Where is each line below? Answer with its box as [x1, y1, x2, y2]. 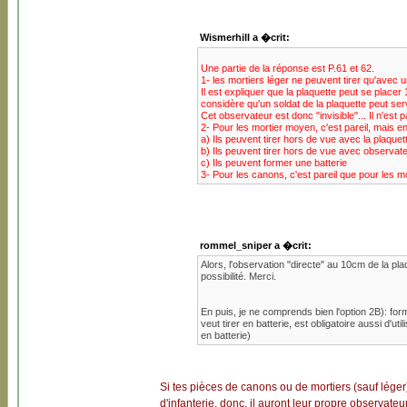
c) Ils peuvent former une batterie [200, 157, 347, 168]
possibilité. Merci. [200, 271, 276, 282]
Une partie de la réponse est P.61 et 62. [200, 63, 374, 74]
